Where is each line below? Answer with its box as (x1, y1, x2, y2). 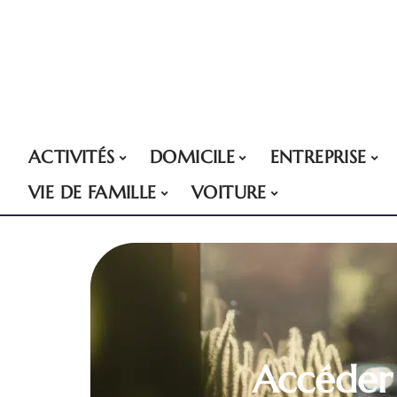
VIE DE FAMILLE (28, 182, 157, 204)
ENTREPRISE (269, 146, 367, 168)
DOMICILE (150, 146, 236, 168)
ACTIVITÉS (28, 146, 115, 168)
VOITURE (191, 182, 267, 204)
